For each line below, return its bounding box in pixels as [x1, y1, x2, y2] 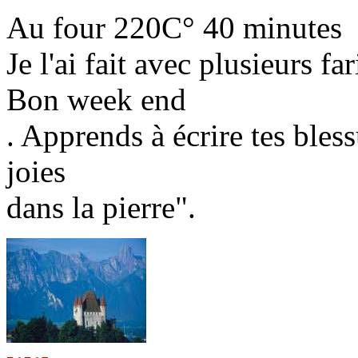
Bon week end [6, 82, 186, 117]
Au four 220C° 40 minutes [6, 10, 342, 46]
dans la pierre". [6, 190, 196, 225]
